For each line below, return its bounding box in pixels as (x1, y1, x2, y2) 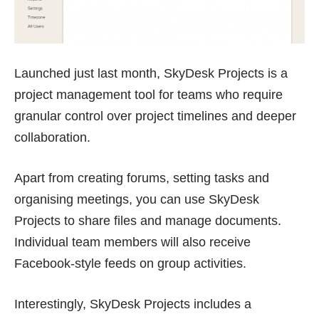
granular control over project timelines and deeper (14, 108, 296, 123)
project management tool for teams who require (14, 87, 283, 102)
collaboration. (14, 130, 90, 145)
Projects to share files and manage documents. (14, 213, 281, 228)
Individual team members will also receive (14, 234, 251, 249)
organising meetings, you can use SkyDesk (14, 192, 259, 206)
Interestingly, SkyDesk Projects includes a (14, 296, 251, 311)
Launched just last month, (14, 66, 164, 80)
